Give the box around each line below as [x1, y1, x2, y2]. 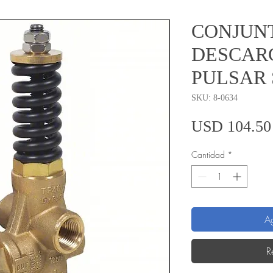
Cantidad [191, 148, 225, 160]
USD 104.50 [191, 117, 271, 135]
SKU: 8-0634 [191, 93, 238, 102]
